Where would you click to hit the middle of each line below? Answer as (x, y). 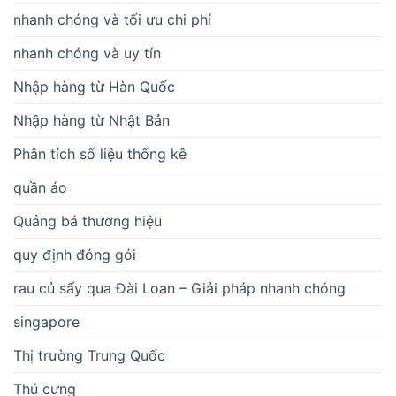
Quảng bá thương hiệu (88, 221)
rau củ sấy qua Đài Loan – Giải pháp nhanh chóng (179, 288)
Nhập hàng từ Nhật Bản (91, 120)
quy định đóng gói (75, 254)
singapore (46, 321)
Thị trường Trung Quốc (89, 355)
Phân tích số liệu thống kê (100, 153)
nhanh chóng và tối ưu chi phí (112, 19)
